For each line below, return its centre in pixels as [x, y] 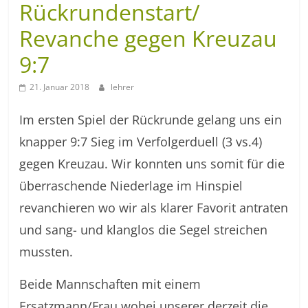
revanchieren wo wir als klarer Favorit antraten [154, 208]
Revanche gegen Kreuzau [148, 38]
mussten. [46, 252]
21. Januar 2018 [60, 87]
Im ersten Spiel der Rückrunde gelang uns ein [151, 120]
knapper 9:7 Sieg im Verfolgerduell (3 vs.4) [141, 142]
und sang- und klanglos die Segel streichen [144, 230]
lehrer [123, 87]
